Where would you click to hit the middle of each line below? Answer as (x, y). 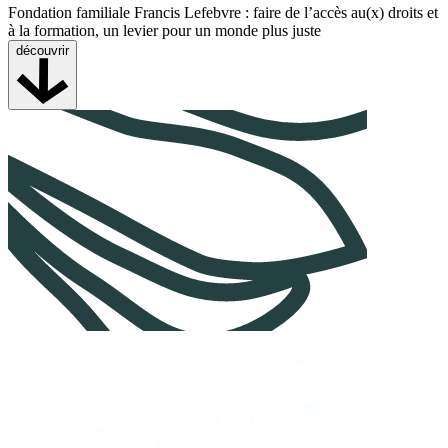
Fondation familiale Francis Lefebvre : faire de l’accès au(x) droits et (223, 13)
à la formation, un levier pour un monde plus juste (164, 31)
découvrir (42, 51)
